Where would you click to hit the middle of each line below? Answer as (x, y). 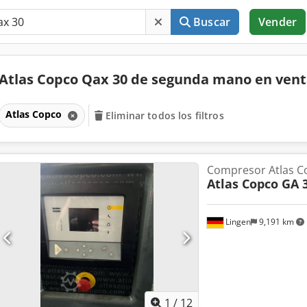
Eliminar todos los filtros (165, 115)
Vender (278, 22)
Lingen (237, 222)
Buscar (212, 22)
